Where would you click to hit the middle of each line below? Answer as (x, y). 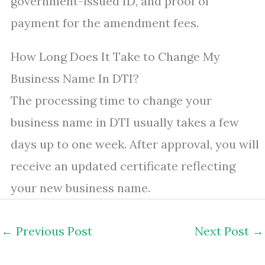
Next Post (223, 231)
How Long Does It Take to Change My (115, 56)
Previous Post (53, 231)
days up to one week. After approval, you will (135, 144)
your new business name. (80, 188)
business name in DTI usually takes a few (125, 122)
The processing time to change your (111, 100)
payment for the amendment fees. (105, 23)
